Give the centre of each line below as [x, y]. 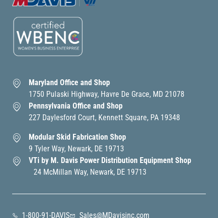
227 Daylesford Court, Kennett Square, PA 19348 [104, 117]
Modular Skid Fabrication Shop [77, 137]
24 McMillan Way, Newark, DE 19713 [88, 172]
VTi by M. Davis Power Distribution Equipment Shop [110, 160]
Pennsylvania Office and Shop [76, 106]
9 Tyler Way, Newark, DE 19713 [76, 148]
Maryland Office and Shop [69, 82]
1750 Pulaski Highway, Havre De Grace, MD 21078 [107, 94]
